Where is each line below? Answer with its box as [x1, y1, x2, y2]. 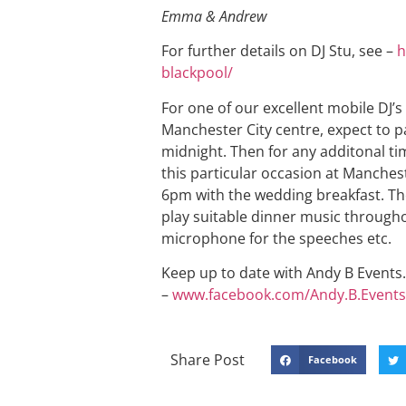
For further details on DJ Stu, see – [160, 41, 397, 62]
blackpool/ [160, 63, 233, 83]
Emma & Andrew [160, 5, 266, 26]
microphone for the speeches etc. [160, 227, 391, 248]
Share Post [169, 350, 245, 371]
